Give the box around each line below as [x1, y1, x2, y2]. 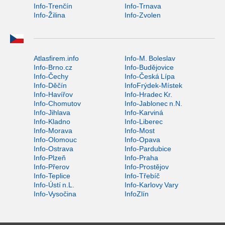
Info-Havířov [34, 90, 73, 98]
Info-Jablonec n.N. [124, 99, 182, 107]
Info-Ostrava [34, 144, 73, 153]
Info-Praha [124, 153, 158, 162]
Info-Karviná [124, 108, 163, 117]
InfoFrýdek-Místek [124, 81, 182, 89]
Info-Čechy [34, 72, 68, 80]
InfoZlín [124, 189, 149, 198]
